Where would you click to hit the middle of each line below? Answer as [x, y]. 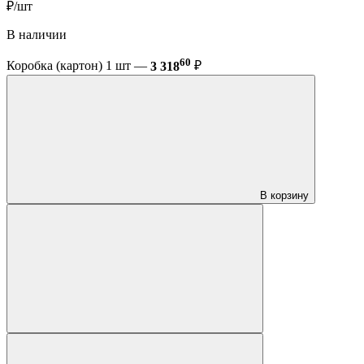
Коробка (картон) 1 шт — [78, 66]
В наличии [37, 35]
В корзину [284, 195]
